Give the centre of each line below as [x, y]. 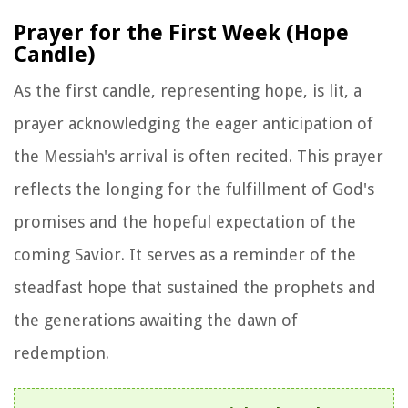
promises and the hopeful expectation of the [185, 221]
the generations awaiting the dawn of [156, 320]
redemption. [61, 352]
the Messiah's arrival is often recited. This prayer [199, 156]
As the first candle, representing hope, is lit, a [188, 90]
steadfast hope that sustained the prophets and [195, 287]
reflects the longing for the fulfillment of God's [194, 189]
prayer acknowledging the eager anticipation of [194, 123]
